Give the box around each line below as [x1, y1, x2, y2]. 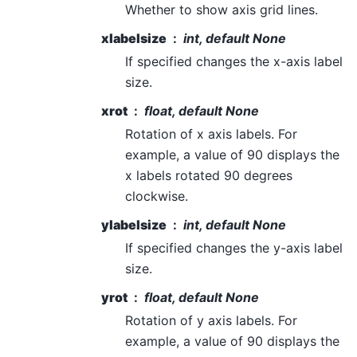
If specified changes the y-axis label [125, 239, 343, 256]
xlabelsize [101, 29, 167, 46]
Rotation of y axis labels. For [125, 312, 297, 328]
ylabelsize [101, 216, 167, 233]
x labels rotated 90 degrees [125, 167, 292, 183]
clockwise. [125, 187, 188, 204]
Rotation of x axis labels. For [125, 125, 297, 142]
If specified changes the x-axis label [125, 53, 343, 69]
